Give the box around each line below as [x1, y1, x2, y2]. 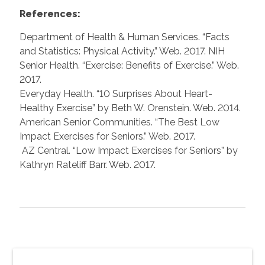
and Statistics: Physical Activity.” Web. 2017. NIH [19, 45, 225, 57]
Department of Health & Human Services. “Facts [19, 31, 230, 43]
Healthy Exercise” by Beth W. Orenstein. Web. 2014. [19, 102, 241, 114]
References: [19, 8, 80, 20]
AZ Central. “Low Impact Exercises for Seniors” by [19, 144, 238, 156]
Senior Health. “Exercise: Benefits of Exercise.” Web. [19, 59, 239, 71]
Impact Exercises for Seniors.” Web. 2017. [19, 130, 195, 142]
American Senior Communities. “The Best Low [19, 116, 219, 128]
